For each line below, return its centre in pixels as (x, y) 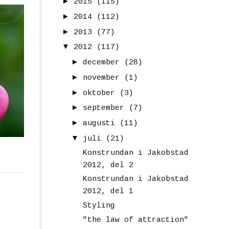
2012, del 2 (108, 165)
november (101, 78)
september (104, 108)
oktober (99, 93)
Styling (99, 206)
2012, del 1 (108, 192)
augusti (99, 124)
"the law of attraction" (135, 220)
